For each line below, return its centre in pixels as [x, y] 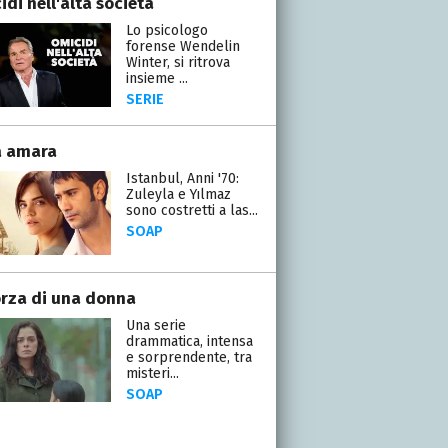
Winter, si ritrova [177, 62]
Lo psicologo [166, 30]
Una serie [155, 325]
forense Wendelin [182, 46]
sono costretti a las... [191, 210]
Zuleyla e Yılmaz [178, 194]
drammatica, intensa [189, 341]
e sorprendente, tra [188, 357]
